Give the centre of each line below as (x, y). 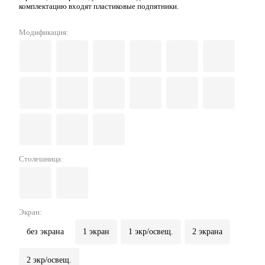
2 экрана (207, 232)
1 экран (96, 232)
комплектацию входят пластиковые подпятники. (99, 7)
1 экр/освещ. (151, 232)
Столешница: (41, 159)
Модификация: (44, 33)
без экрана (45, 232)
